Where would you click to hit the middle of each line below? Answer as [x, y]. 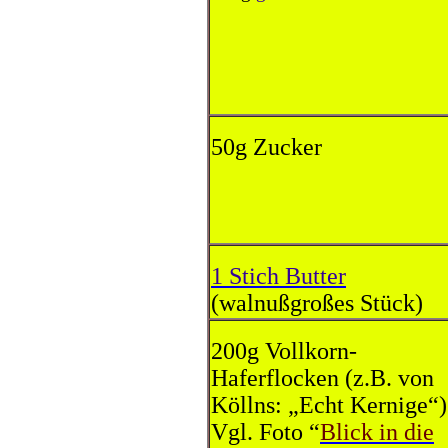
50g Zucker [266, 147]
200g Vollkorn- [284, 351]
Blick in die [377, 432]
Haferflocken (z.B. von [322, 378]
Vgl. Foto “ [265, 432]
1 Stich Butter [278, 276]
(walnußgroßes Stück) [317, 303]
